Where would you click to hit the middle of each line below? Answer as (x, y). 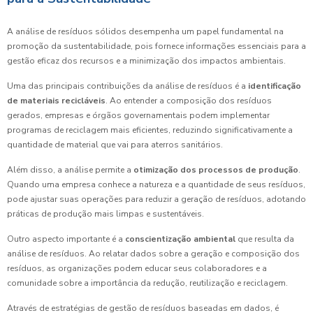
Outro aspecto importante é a (66, 239)
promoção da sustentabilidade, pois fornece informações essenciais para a (156, 46)
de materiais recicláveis (56, 101)
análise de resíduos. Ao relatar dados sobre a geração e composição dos (153, 254)
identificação (275, 86)
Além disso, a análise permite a (70, 170)
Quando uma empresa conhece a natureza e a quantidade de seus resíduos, (156, 185)
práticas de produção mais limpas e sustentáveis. (105, 214)
